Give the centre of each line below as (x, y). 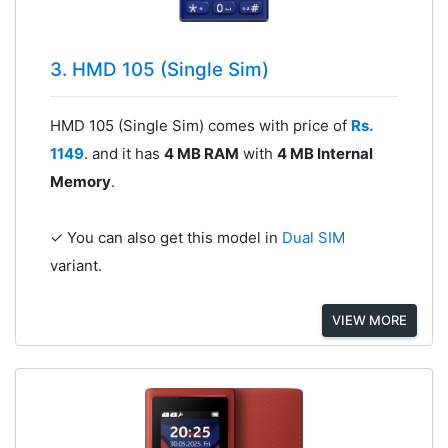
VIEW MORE (369, 320)
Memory (80, 182)
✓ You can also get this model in (165, 238)
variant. (75, 266)
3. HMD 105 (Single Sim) (159, 70)
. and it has (123, 154)
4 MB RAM (201, 154)
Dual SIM (313, 238)
